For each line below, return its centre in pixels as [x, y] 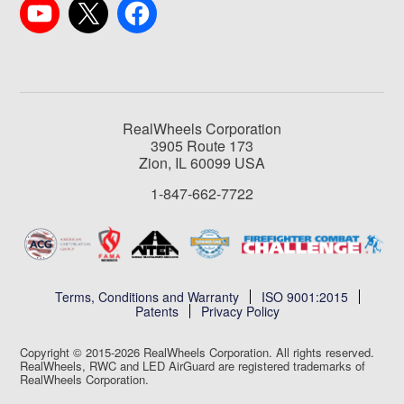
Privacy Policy [240, 312]
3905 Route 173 [202, 145]
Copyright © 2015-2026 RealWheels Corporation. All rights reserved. [197, 353]
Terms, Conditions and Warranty [147, 297]
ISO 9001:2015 [305, 297]
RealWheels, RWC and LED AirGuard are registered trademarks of [193, 366]
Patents [157, 312]
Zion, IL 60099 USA [202, 162]
